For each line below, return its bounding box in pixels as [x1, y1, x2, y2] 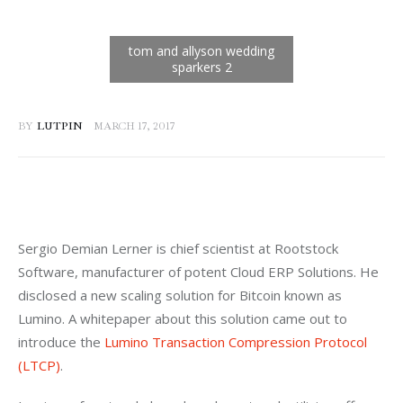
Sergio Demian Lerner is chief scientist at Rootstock [18, 238, 342, 257]
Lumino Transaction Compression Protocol [104, 332, 371, 351]
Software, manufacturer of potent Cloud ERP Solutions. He [18, 262, 382, 281]
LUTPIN [36, 119, 83, 133]
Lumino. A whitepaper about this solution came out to [18, 309, 351, 327]
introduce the [18, 332, 104, 351]
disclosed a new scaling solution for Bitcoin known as [18, 285, 345, 304]
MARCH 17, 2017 [94, 119, 176, 133]
